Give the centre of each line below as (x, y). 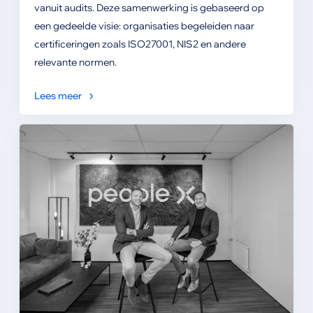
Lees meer (58, 95)
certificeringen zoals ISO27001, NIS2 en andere (140, 44)
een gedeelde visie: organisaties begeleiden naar (144, 26)
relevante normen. (75, 62)
